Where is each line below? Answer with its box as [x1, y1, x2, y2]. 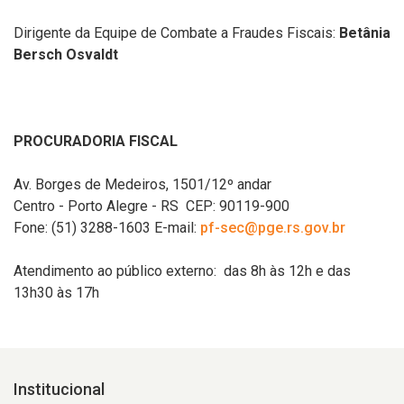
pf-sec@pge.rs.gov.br [200, 219, 345, 236]
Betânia [335, 24, 390, 41]
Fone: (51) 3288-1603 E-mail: [14, 219, 200, 236]
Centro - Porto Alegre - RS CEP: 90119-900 [14, 197, 289, 215]
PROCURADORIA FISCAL [14, 133, 178, 150]
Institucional [14, 380, 105, 399]
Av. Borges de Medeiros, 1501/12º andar [14, 176, 271, 193]
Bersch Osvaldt [14, 46, 118, 63]
